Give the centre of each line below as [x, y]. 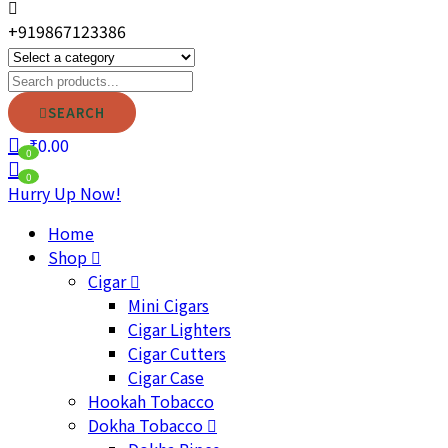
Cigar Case [166, 377]
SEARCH [76, 112]
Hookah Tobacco [151, 401]
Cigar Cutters [177, 353]
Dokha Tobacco [147, 425]
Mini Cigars [168, 305]
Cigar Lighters [179, 329]
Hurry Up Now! [64, 193]
